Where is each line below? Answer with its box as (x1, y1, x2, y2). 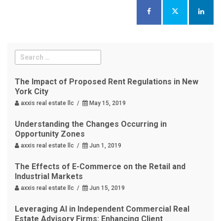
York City (15, 87, 48, 96)
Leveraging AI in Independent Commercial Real (15, 204, 189, 214)
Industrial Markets (15, 172, 83, 181)
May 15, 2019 (88, 100, 126, 107)
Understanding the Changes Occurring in (15, 119, 167, 129)
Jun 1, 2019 (88, 142, 121, 149)
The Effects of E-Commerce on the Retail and (15, 162, 185, 171)
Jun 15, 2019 (88, 184, 125, 191)
